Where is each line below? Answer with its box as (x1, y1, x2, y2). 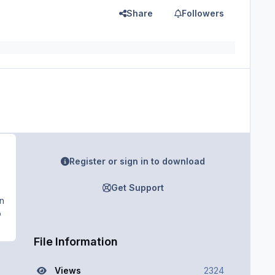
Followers (182, 7, 225, 18)
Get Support (110, 182, 164, 193)
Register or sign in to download (69, 156, 206, 167)
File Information (33, 234, 117, 248)
